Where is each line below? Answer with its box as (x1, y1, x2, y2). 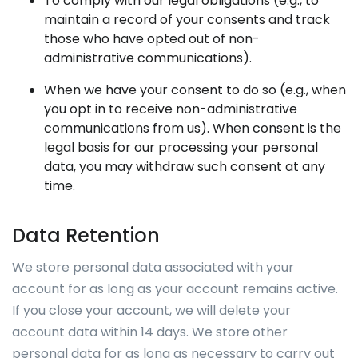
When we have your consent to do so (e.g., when (44, 81, 346, 99)
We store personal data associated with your (12, 258, 294, 276)
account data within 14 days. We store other (12, 323, 288, 341)
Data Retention (12, 222, 160, 249)
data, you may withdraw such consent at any (44, 157, 325, 176)
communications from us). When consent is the (44, 119, 341, 137)
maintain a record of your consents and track (44, 10, 330, 29)
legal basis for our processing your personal (44, 138, 318, 157)
